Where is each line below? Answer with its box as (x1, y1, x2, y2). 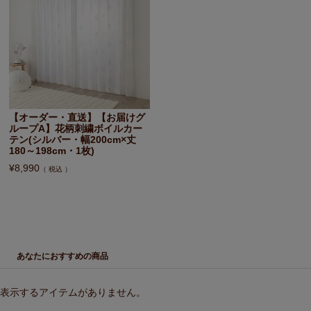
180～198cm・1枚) (9, 145, 95, 157)
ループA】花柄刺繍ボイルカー (9, 123, 143, 135)
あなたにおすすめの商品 (16, 251, 108, 262)
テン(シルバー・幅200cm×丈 (9, 134, 137, 146)
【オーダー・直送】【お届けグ (9, 112, 146, 124)
